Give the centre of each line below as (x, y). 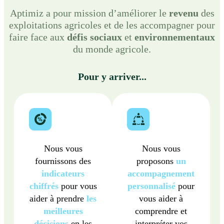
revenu (183, 13)
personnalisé (151, 186)
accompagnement (161, 173)
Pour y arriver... (112, 76)
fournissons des (63, 161)
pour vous (77, 186)
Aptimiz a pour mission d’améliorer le (89, 13)
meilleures (63, 211)
